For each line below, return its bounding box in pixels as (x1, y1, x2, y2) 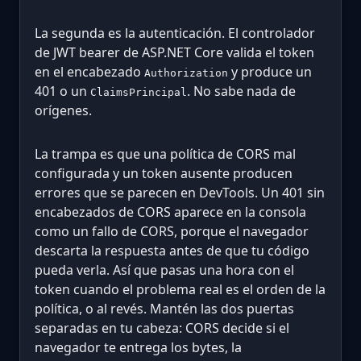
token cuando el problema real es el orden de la (35, 280, 326, 298)
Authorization (144, 66, 228, 79)
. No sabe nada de (187, 81, 296, 100)
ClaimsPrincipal (90, 85, 187, 98)
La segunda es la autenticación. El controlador (35, 23, 315, 42)
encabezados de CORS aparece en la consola (35, 202, 306, 221)
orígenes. (35, 101, 92, 119)
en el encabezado (35, 62, 144, 81)
